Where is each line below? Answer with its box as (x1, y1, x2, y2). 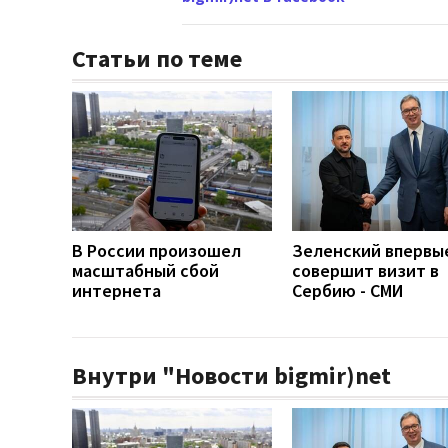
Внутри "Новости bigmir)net (72, 359, 391, 391)
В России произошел (72, 238, 241, 262)
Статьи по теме (72, 42, 242, 74)
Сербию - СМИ (292, 278, 403, 302)
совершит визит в (292, 258, 439, 282)
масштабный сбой (72, 258, 219, 282)
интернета (72, 278, 161, 302)
